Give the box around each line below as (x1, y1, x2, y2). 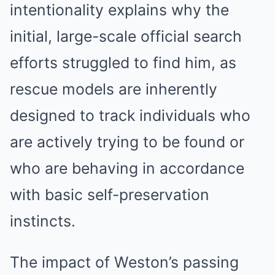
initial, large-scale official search (10, 27, 242, 45)
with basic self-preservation (10, 185, 209, 204)
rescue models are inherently (10, 80, 217, 98)
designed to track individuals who (10, 106, 250, 125)
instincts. (10, 212, 76, 230)
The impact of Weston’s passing (10, 253, 239, 271)
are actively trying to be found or (10, 133, 244, 151)
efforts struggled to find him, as (10, 53, 236, 72)
